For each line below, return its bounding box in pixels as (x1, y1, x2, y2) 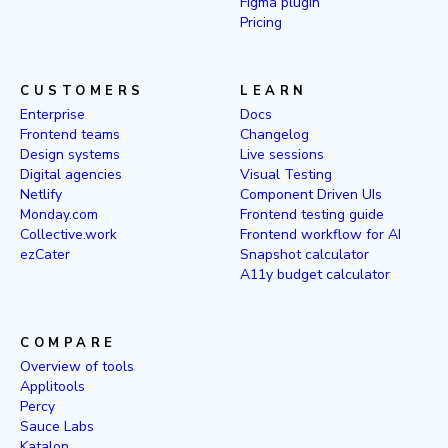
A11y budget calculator (240, 265, 390, 284)
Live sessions (240, 145, 324, 164)
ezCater (20, 245, 70, 264)
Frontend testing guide (240, 205, 384, 224)
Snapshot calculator (240, 245, 369, 264)
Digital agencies (20, 165, 122, 184)
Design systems (20, 145, 120, 164)
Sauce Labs (20, 417, 94, 436)
